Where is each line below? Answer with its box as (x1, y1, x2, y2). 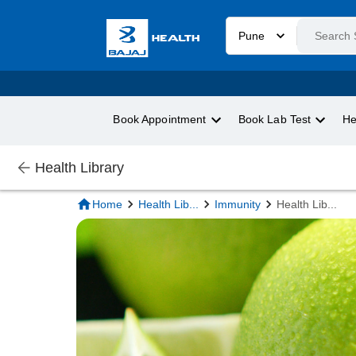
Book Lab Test (238, 114, 311, 126)
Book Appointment (113, 114, 207, 126)
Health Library (35, 159, 124, 176)
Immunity (215, 198, 261, 211)
